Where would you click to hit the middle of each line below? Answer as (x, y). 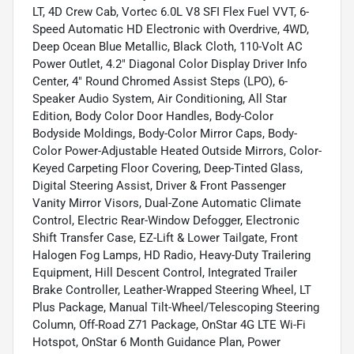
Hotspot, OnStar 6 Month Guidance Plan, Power (156, 342)
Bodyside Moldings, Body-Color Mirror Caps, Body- (165, 133)
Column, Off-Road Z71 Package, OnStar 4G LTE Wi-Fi (169, 324)
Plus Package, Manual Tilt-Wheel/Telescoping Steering (176, 307)
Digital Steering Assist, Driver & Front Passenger (159, 185)
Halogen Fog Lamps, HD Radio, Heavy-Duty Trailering (171, 255)
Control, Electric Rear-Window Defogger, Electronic (166, 220)
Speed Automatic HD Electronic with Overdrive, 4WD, (171, 29)
